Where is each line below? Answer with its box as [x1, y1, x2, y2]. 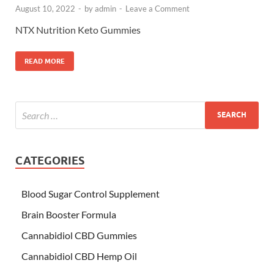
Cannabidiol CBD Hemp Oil [21, 250, 137, 262]
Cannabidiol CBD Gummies [21, 229, 137, 241]
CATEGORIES [15, 154, 84, 167]
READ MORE [24, 56, 65, 65]
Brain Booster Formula [21, 208, 116, 220]
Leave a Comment [125, 3, 190, 13]
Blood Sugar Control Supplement [21, 187, 160, 199]
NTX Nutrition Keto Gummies [15, 23, 141, 35]
